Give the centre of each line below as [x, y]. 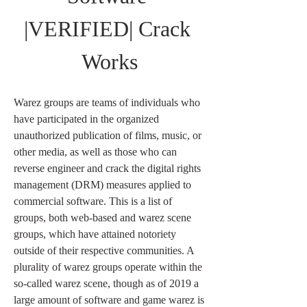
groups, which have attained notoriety [95, 234]
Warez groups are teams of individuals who [107, 102]
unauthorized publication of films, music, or [108, 135]
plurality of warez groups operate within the [108, 267]
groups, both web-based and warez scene [102, 218]
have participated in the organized [86, 119]
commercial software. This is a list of [93, 201]
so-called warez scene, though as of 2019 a [106, 283]
